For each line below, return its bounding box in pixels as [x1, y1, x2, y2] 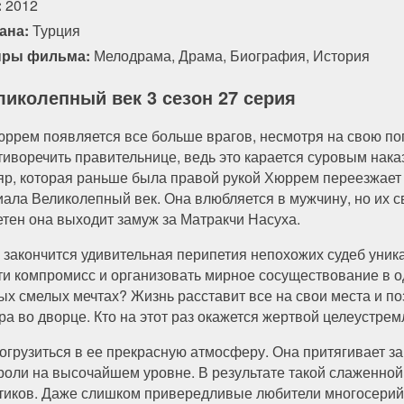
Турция [29, 19, 80, 41]
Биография [230, 44, 306, 66]
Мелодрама [94, 44, 171, 66]
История [313, 44, 370, 66]
